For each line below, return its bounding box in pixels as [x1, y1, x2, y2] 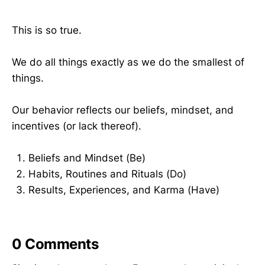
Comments [21, 235, 99, 253]
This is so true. [12, 24, 82, 36]
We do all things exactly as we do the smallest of [12, 56, 244, 68]
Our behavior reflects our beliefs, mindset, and [12, 104, 234, 116]
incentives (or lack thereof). [12, 119, 141, 132]
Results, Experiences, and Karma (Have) [28, 184, 219, 196]
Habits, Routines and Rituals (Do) [28, 168, 186, 180]
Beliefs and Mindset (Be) [28, 152, 146, 164]
